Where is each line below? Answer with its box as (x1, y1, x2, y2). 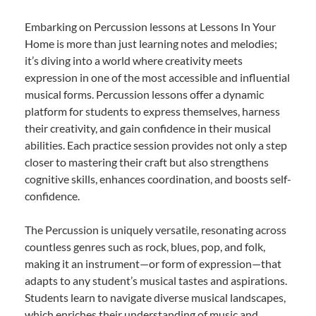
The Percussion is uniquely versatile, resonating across (25, 223, 286, 237)
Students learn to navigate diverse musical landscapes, (25, 291, 286, 305)
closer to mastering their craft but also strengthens (25, 155, 269, 169)
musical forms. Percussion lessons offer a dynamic (25, 87, 264, 102)
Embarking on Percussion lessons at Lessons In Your (25, 20, 276, 34)
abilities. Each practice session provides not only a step (25, 138, 287, 152)
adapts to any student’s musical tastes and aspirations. (25, 274, 287, 288)
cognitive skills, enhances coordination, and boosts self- (25, 172, 291, 186)
